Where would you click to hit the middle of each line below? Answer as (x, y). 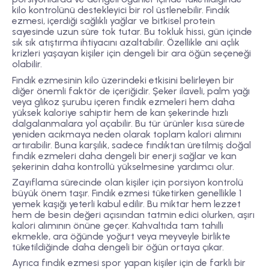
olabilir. (27, 64)
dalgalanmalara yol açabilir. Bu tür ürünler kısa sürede (128, 123)
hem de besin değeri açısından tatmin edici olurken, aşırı (133, 214)
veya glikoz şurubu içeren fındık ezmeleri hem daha (123, 101)
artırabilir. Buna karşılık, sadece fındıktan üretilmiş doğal (131, 145)
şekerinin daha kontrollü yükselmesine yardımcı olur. (123, 166)
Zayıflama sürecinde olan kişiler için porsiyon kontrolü (128, 182)
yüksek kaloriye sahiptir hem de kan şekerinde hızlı (120, 112)
